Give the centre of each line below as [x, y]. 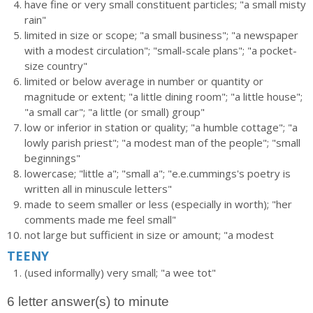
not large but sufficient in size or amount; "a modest [149, 235]
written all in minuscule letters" [98, 189]
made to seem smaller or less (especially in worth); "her [158, 204]
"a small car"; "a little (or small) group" [115, 112]
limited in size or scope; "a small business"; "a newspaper [161, 35]
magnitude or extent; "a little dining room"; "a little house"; [163, 96]
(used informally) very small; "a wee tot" [120, 272]
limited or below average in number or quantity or [144, 81]
